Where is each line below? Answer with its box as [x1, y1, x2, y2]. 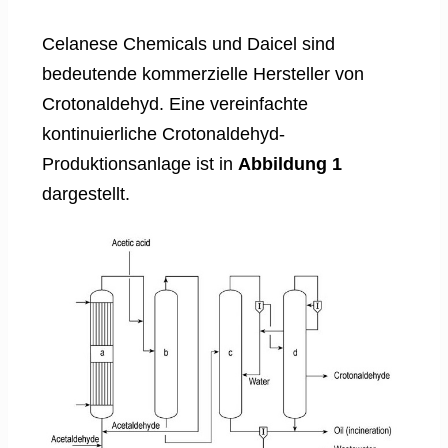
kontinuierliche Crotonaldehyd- [42, 124, 285, 145]
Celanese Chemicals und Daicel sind [42, 34, 335, 55]
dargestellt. [42, 184, 130, 205]
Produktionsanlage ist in [42, 154, 238, 175]
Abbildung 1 [238, 154, 342, 175]
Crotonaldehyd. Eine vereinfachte [42, 94, 308, 115]
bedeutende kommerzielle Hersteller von [42, 64, 364, 85]
